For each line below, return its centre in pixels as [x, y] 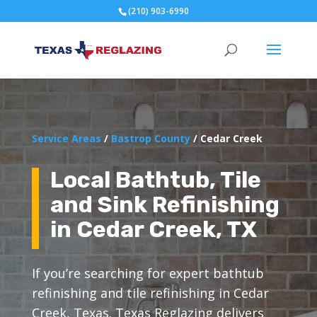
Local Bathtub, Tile [155, 179]
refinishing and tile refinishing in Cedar [150, 293]
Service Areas [66, 138]
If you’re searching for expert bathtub [148, 273]
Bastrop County [150, 138]
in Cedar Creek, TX [153, 229]
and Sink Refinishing [165, 204]
